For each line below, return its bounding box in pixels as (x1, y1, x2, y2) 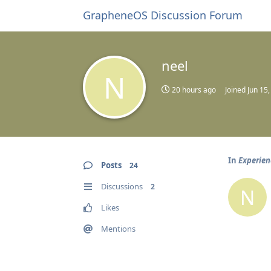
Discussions (101, 181, 143, 192)
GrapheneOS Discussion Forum (83, 8, 243, 22)
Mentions (101, 223, 135, 234)
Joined (225, 85, 247, 95)
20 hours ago (172, 85, 216, 95)
